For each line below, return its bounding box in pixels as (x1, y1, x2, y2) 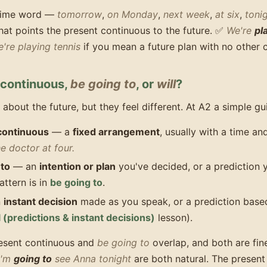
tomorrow (57, 8, 102, 21)
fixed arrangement (73, 125, 160, 138)
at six (215, 8, 240, 21)
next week (163, 8, 210, 21)
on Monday (107, 8, 158, 21)
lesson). (155, 212, 193, 224)
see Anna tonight (52, 252, 131, 265)
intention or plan (39, 160, 116, 173)
